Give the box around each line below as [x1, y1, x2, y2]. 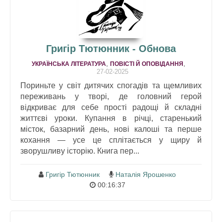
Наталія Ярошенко [115, 170, 176, 178]
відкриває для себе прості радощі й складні [20, 103, 202, 111]
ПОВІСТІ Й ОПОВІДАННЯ [110, 60, 183, 67]
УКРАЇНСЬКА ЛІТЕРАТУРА [32, 60, 106, 67]
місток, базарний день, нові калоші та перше [20, 124, 202, 133]
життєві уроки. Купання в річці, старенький [20, 113, 202, 122]
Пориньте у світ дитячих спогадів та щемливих [20, 81, 202, 90]
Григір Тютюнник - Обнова [46, 43, 176, 54]
